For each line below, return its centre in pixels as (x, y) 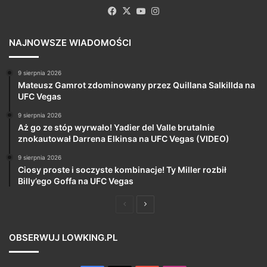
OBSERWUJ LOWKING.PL (63, 238)
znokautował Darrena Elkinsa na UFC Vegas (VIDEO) (124, 139)
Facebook (139, 11)
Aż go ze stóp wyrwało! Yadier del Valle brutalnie (116, 128)
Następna (162, 204)
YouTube (166, 11)
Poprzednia (145, 204)
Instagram (182, 11)
